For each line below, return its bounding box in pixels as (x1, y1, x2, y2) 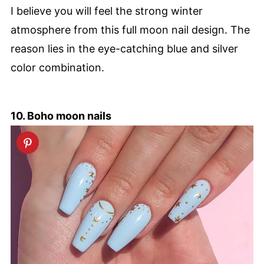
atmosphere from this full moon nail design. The (11, 23, 250, 36)
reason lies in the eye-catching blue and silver (11, 42, 238, 55)
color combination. (11, 61, 104, 74)
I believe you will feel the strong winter (11, 4, 203, 17)
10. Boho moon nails (11, 109, 111, 122)
